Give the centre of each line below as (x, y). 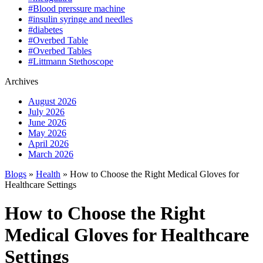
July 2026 (46, 112)
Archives (21, 81)
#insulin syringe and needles (80, 19)
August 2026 (52, 101)
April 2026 (48, 144)
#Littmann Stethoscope (71, 61)
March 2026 (51, 154)
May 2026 (47, 133)
